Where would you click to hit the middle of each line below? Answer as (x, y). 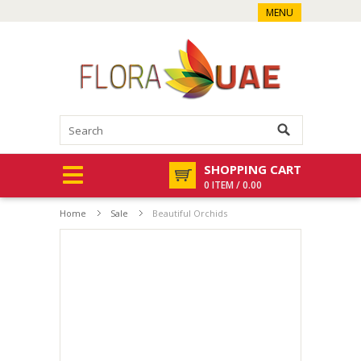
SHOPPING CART (253, 169)
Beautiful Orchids (190, 213)
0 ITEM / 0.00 (233, 185)
